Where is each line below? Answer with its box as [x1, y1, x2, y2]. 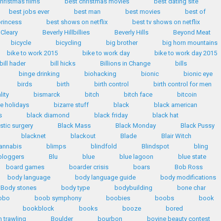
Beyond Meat [173, 29, 211, 36]
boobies [106, 194, 130, 202]
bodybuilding [114, 184, 152, 191]
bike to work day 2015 [154, 49, 217, 57]
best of [184, 8, 206, 15]
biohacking [84, 70, 116, 77]
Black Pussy [180, 122, 215, 129]
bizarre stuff [54, 101, 89, 109]
